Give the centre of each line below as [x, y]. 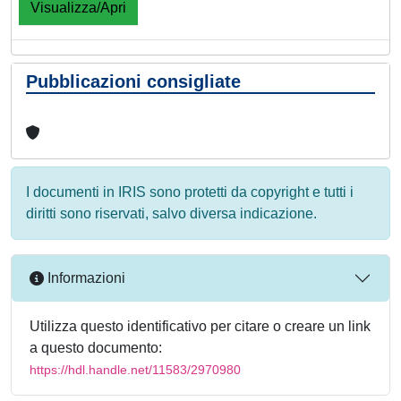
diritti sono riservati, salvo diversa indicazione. [171, 213]
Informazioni [85, 278]
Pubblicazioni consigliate [133, 81]
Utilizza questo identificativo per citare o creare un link [200, 326]
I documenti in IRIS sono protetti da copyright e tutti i [190, 192]
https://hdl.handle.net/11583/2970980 [135, 369]
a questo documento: [96, 347]
